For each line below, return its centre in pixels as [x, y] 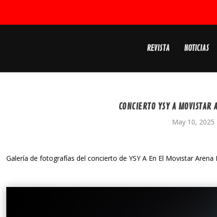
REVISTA [158, 48]
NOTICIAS [196, 48]
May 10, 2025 [194, 122]
